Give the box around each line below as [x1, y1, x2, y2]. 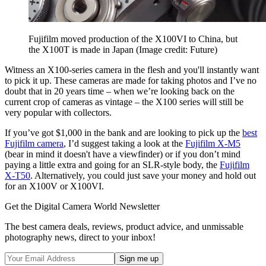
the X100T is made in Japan [28, 45, 136, 55]
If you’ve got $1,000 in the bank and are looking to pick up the [5, 128, 242, 138]
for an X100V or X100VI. [5, 181, 104, 192]
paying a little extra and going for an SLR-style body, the [5, 160, 220, 170]
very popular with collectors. [5, 107, 112, 118]
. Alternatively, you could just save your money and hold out [30, 170, 256, 181]
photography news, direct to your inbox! [5, 232, 156, 243]
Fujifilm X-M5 [185, 138, 240, 149]
